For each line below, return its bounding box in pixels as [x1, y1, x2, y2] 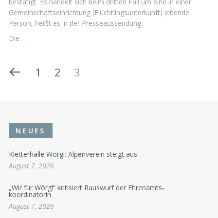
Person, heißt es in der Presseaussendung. [9, 18, 143, 28]
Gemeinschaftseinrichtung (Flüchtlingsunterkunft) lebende [9, 7, 189, 17]
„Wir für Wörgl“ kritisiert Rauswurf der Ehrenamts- [9, 183, 164, 193]
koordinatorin [9, 190, 51, 200]
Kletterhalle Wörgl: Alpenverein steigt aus [9, 149, 137, 159]
